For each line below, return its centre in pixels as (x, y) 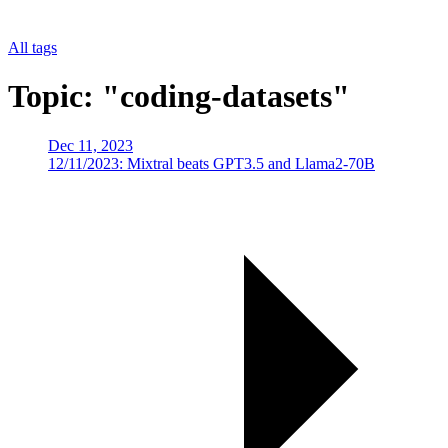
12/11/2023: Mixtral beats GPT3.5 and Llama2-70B (211, 163)
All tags (32, 47)
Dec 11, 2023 (90, 145)
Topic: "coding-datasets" (179, 96)
